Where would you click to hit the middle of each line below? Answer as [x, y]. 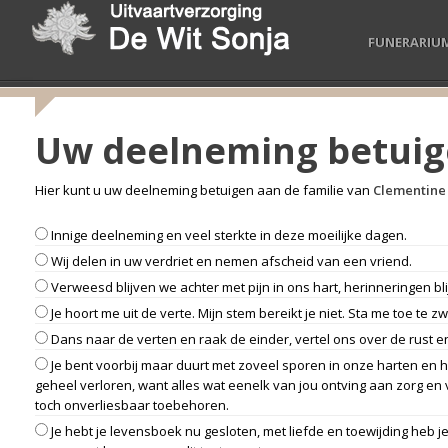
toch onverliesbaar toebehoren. [132, 405]
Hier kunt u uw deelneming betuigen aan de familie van [204, 190]
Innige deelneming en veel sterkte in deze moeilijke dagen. [227, 235]
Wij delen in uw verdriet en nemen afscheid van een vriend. [230, 261]
